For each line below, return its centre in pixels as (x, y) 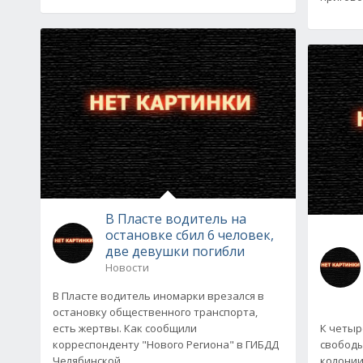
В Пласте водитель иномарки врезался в (158, 295)
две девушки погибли (175, 251)
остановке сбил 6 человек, (190, 235)
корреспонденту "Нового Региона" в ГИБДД (166, 344)
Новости (127, 267)
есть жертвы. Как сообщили (125, 328)
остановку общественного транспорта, (155, 312)
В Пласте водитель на (176, 218)
